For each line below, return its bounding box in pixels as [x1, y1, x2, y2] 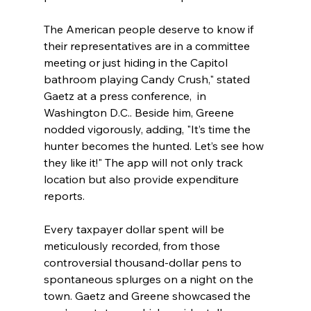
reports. [43, 188, 85, 203]
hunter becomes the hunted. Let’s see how [43, 138, 267, 153]
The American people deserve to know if [43, 22, 256, 36]
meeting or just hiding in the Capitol [43, 55, 230, 69]
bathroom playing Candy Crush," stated [43, 72, 253, 86]
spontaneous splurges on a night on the [43, 271, 256, 286]
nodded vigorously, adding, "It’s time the [43, 121, 253, 136]
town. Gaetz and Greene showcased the [43, 288, 253, 303]
